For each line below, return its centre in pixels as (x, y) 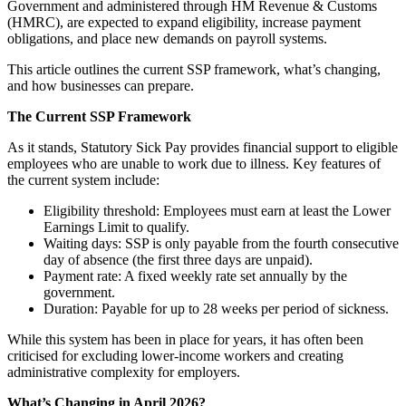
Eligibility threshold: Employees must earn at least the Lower (217, 210)
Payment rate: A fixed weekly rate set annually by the (195, 275)
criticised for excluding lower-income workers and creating (175, 355)
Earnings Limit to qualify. (116, 227)
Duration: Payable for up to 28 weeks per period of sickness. (216, 308)
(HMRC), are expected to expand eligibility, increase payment (184, 22)
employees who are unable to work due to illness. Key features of (194, 163)
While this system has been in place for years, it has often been (185, 339)
